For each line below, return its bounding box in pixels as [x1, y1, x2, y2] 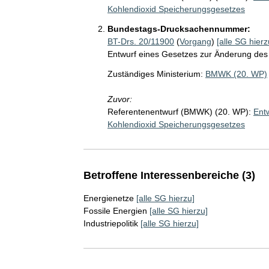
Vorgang [179, 36, 211, 46]
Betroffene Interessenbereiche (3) [83, 169, 255, 181]
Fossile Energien [83, 205, 147, 216]
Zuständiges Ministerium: [107, 68, 203, 79]
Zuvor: [107, 94, 132, 104]
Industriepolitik [83, 218, 138, 228]
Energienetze [83, 193, 134, 203]
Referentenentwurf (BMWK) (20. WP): [107, 106, 251, 116]
